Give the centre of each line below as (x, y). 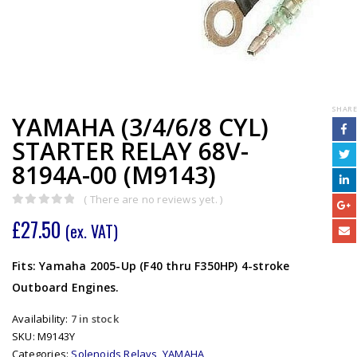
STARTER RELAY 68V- (130, 151)
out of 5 (41, 214)
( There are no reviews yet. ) (153, 200)
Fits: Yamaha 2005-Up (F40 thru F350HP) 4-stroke (151, 266)
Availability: (41, 318)
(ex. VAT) (92, 231)
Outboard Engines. (66, 288)
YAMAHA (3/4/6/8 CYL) (140, 127)
